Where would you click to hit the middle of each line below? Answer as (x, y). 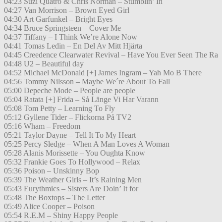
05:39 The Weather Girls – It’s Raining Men (73, 180)
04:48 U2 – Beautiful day (44, 64)
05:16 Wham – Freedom (42, 126)
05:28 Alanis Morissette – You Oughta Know (75, 153)
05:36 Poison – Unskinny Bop (52, 171)
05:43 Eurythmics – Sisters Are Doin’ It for (71, 189)
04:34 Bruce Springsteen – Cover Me (62, 28)
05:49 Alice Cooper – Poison (49, 207)
